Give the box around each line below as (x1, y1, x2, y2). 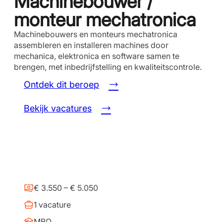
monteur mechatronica (14, 8, 196, 31)
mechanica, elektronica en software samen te (14, 51, 179, 61)
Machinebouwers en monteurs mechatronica (14, 29, 177, 39)
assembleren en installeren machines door (14, 40, 168, 50)
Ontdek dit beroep (24, 79, 99, 90)
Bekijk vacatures (24, 103, 92, 113)
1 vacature (34, 200, 71, 210)
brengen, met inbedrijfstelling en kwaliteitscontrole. (14, 62, 202, 72)
